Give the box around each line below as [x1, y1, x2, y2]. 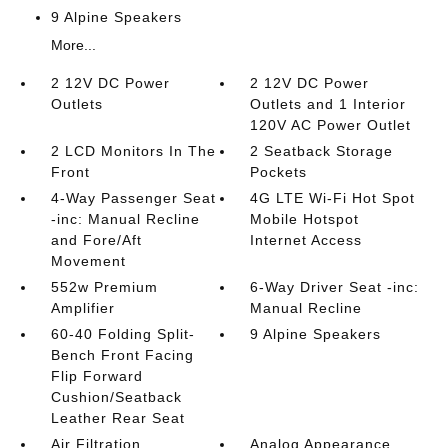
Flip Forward [50, 367, 143, 384]
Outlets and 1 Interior [250, 95, 407, 112]
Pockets [250, 163, 308, 180]
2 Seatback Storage [250, 142, 394, 159]
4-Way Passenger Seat [50, 189, 216, 206]
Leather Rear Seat [50, 409, 185, 426]
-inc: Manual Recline [50, 210, 200, 227]
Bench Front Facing [50, 346, 194, 363]
